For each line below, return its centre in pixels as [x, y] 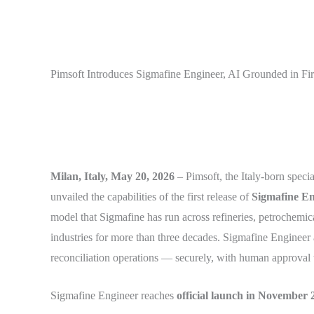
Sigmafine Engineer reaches [114, 296]
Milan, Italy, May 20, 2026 [114, 176]
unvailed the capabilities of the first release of [151, 196]
